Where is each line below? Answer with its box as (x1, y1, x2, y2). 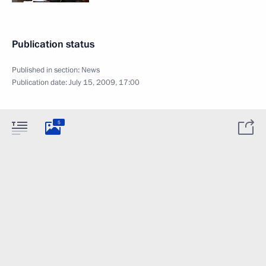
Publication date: (12, 77, 69, 88)
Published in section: (12, 65, 81, 75)
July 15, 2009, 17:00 (69, 77, 140, 88)
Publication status (12, 37, 94, 51)
